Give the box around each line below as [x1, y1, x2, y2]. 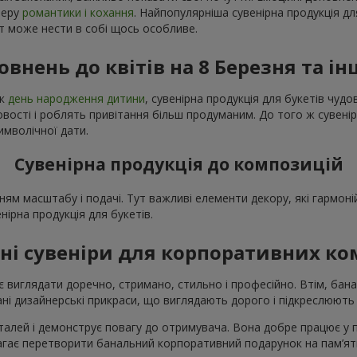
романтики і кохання [22, 4, 134, 20]
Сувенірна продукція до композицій [14, 153, 343, 176]
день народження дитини [8, 90, 145, 106]
